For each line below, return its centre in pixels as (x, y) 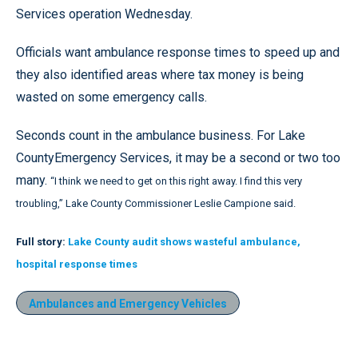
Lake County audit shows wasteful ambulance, (184, 242)
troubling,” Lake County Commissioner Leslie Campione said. (156, 203)
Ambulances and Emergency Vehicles (128, 304)
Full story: (41, 242)
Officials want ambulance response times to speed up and (178, 52)
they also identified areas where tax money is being (160, 75)
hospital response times (77, 264)
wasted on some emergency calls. (111, 97)
